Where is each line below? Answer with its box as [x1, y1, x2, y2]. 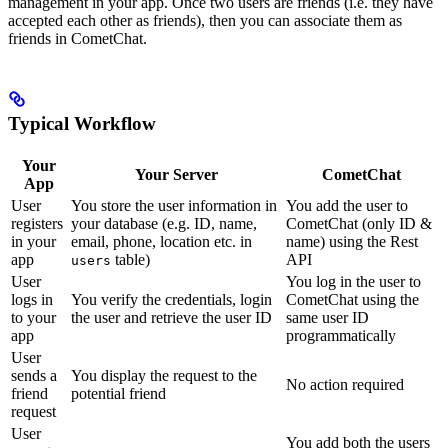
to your [11, 308, 56, 326]
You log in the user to [286, 272, 421, 290]
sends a [11, 366, 57, 384]
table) [111, 250, 150, 268]
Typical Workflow [8, 112, 156, 134]
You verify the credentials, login [71, 290, 272, 308]
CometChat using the [286, 290, 419, 308]
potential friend [71, 384, 166, 402]
